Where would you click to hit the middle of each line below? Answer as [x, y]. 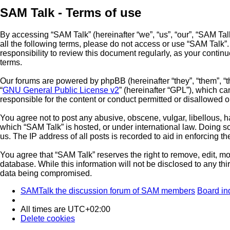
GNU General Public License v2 [61, 90]
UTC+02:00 [89, 209]
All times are [44, 209]
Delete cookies [48, 219]
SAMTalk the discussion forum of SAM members [108, 191]
